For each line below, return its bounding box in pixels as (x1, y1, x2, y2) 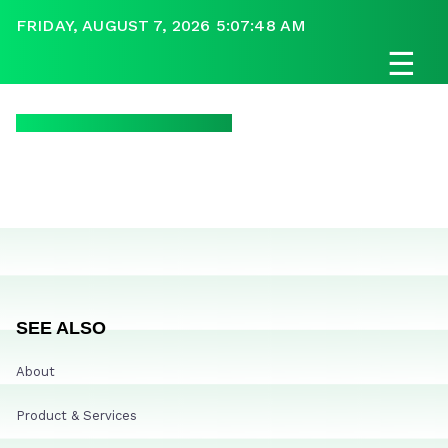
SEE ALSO (16, 317, 106, 338)
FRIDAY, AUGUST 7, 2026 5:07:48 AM (16, 16, 307, 35)
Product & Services (16, 407, 137, 423)
